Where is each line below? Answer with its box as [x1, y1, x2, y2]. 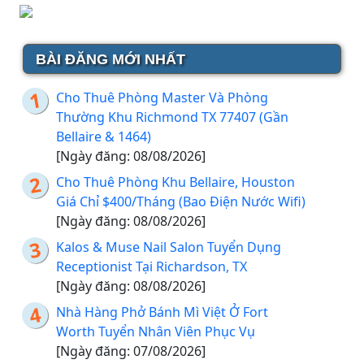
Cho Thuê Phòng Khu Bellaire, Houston [56, 173, 295, 192]
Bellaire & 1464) [56, 128, 151, 146]
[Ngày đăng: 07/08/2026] [56, 342, 206, 361]
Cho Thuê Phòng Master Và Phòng [56, 89, 268, 107]
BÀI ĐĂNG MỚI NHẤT [36, 51, 185, 68]
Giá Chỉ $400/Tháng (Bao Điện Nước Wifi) [56, 193, 305, 211]
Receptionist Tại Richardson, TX [56, 258, 247, 276]
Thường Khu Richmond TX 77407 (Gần [56, 108, 288, 127]
